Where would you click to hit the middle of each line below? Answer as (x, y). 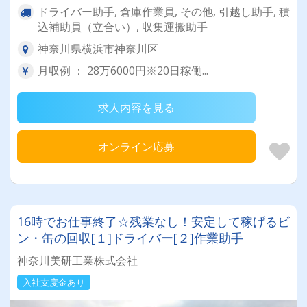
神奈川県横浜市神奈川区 (98, 49)
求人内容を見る (136, 108)
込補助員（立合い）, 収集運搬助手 (123, 27)
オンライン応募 (136, 147)
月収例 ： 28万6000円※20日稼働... (123, 71)
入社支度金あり (54, 283)
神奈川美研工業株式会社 (77, 261)
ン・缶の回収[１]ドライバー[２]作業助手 (130, 238)
